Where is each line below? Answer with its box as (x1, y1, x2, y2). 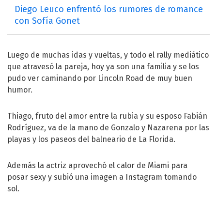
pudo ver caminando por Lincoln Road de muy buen (7, 73, 192, 83)
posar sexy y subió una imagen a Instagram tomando (7, 172, 197, 182)
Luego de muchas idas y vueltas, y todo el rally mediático (7, 50, 209, 60)
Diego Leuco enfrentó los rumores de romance (15, 3, 203, 15)
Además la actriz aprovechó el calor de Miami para (7, 160, 187, 170)
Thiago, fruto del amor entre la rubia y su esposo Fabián (7, 111, 207, 121)
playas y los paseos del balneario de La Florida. (7, 134, 175, 144)
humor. (7, 85, 32, 94)
